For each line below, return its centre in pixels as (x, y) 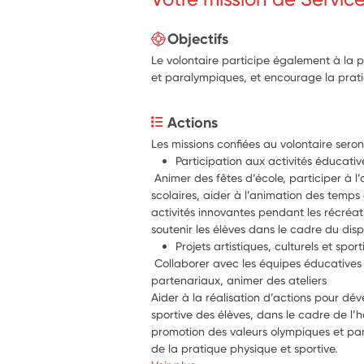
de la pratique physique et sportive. (245, 348)
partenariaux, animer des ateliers (239, 280)
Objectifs (198, 39)
